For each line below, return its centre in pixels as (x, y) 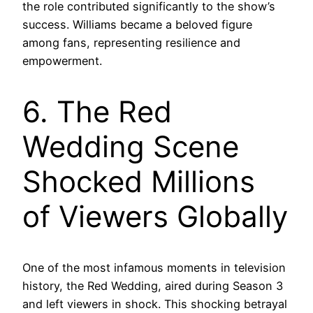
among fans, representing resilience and (131, 43)
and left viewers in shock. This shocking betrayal (155, 304)
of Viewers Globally (155, 217)
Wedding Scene (131, 147)
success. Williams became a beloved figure (137, 25)
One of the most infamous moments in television (154, 268)
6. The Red (97, 112)
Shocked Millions (139, 182)
